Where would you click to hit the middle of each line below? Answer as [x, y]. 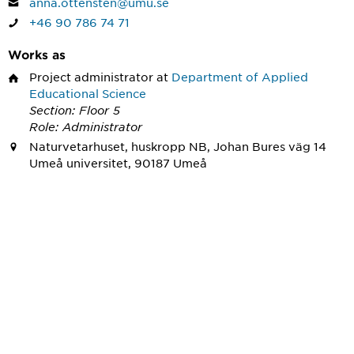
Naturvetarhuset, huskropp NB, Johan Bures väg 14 [178, 146]
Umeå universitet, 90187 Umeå [118, 162]
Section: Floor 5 [75, 110]
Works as [37, 55]
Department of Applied [240, 77]
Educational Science [88, 94]
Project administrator [91, 77]
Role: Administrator [86, 127]
